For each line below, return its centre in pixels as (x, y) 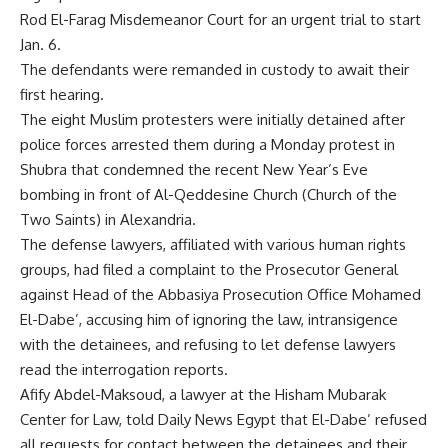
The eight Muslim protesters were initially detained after (212, 119)
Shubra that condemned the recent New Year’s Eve (194, 169)
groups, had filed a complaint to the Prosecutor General (209, 269)
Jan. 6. (40, 44)
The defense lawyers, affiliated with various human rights (213, 244)
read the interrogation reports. (124, 369)
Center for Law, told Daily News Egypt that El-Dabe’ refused (223, 419)
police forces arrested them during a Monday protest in (207, 144)
